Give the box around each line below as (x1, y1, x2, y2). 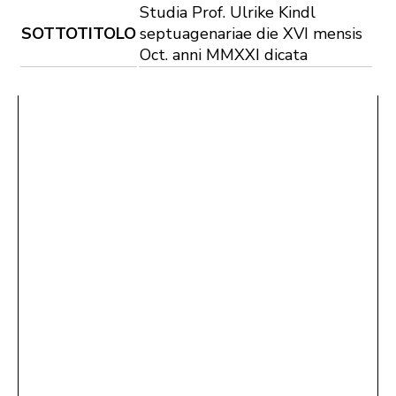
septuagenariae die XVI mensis (140, 22, 362, 44)
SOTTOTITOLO (21, 22, 136, 44)
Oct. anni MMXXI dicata (140, 43, 308, 65)
